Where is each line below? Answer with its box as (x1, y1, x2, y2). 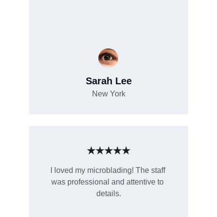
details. (96, 189, 121, 198)
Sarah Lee (85, 76, 132, 86)
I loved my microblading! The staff (50, 166, 167, 174)
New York (92, 90, 125, 98)
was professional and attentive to (51, 178, 166, 186)
